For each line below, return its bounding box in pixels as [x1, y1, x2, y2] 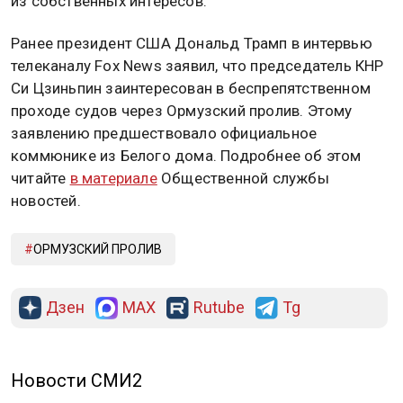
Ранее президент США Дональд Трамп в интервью [11, 34, 372, 53]
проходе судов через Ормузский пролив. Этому [11, 102, 353, 121]
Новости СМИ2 [11, 369, 142, 391]
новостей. [11, 192, 81, 210]
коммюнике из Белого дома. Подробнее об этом [11, 147, 362, 166]
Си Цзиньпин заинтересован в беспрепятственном [11, 79, 371, 98]
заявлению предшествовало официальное [11, 124, 318, 143]
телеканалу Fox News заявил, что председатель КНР [11, 57, 384, 76]
